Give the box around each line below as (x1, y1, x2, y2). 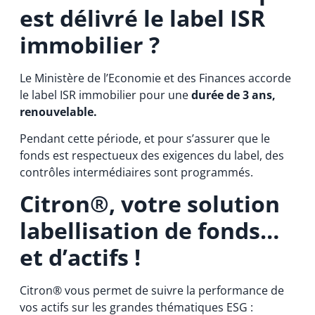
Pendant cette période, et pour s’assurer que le (19, 131, 270, 147)
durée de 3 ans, (191, 86, 276, 103)
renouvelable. (19, 103, 97, 120)
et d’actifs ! (19, 242, 141, 273)
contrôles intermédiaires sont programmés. (19, 165, 253, 181)
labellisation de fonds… (19, 215, 279, 246)
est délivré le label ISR (19, 2, 265, 33)
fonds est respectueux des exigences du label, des (19, 148, 284, 164)
